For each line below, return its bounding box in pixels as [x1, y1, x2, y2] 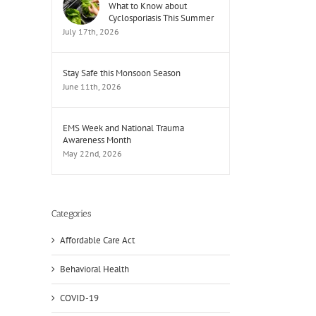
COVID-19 [60, 291, 99, 304]
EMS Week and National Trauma [63, 122, 184, 135]
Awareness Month [63, 134, 131, 147]
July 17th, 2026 [63, 26, 119, 37]
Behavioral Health [60, 262, 129, 275]
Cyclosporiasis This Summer [109, 12, 214, 25]
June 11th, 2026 [63, 81, 121, 92]
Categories [51, 208, 91, 219]
